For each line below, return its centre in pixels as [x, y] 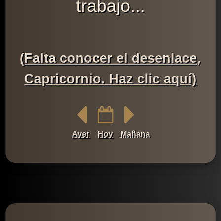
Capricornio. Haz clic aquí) [110, 79]
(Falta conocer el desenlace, [110, 58]
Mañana [135, 134]
